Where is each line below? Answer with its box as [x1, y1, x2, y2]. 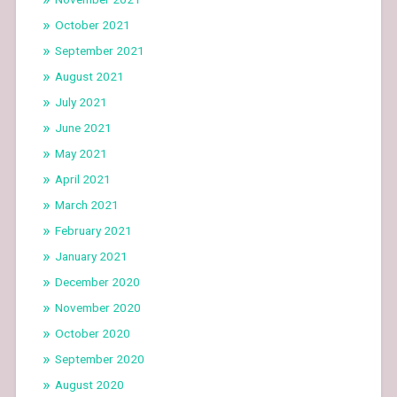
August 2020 [54, 377, 124, 392]
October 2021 [54, 17, 130, 32]
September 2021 [54, 43, 144, 58]
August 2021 [54, 68, 124, 83]
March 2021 [54, 197, 119, 212]
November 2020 [54, 300, 141, 315]
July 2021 [54, 94, 107, 109]
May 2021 [54, 145, 107, 160]
